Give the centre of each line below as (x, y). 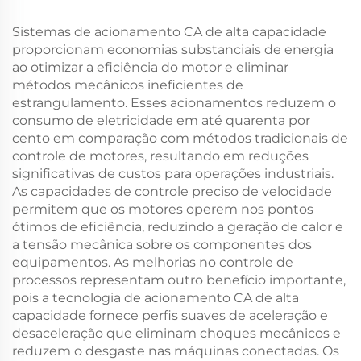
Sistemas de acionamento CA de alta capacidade (169, 32)
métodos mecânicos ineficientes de (128, 85)
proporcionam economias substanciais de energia (173, 50)
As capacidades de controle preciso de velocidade (172, 191)
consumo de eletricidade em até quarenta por (161, 120)
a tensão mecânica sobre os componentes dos (162, 245)
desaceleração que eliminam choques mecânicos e (176, 333)
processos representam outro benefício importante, (179, 280)
